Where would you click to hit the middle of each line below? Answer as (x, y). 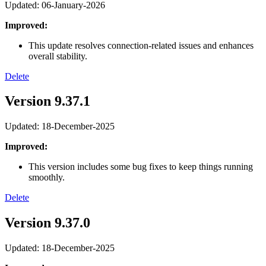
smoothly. (48, 178)
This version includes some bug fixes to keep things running (141, 167)
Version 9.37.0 (47, 223)
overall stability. (58, 56)
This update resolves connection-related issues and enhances (141, 45)
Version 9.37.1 (47, 101)
